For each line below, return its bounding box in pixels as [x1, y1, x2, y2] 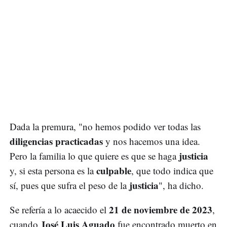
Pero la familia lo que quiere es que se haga [10, 149, 179, 163]
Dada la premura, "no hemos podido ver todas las [10, 120, 201, 133]
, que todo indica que [131, 164, 213, 177]
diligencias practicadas [10, 134, 103, 148]
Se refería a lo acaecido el [10, 203, 109, 216]
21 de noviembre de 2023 [109, 203, 212, 217]
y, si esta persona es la [10, 164, 96, 177]
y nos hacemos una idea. [103, 135, 200, 148]
